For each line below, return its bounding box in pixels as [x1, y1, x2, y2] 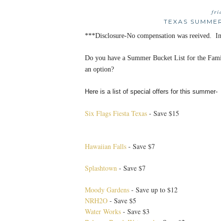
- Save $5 [108, 196, 136, 206]
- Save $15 [147, 109, 179, 118]
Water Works [85, 207, 121, 217]
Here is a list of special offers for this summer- [85, 88, 218, 96]
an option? [85, 66, 114, 74]
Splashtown [85, 163, 117, 173]
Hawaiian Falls [85, 142, 126, 151]
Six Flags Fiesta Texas [85, 109, 147, 118]
